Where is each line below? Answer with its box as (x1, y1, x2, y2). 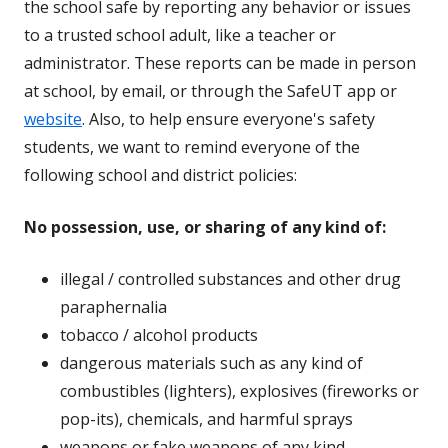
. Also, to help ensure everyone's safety (82, 108, 375, 131)
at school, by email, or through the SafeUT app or (24, 80, 397, 103)
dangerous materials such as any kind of (60, 352, 363, 375)
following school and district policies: (24, 164, 297, 187)
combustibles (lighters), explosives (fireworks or (60, 380, 419, 403)
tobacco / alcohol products (60, 324, 258, 347)
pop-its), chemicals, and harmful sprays (60, 408, 353, 431)
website (24, 108, 82, 131)
